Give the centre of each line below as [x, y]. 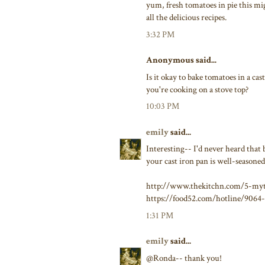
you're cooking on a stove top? [197, 89]
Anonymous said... [181, 60]
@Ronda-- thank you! [184, 258]
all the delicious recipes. [186, 18]
